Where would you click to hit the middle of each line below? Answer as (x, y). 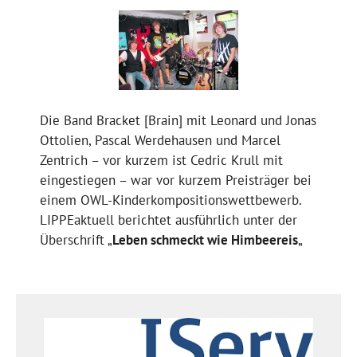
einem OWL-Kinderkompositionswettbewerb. (171, 200)
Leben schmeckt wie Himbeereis (205, 239)
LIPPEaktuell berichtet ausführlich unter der (169, 220)
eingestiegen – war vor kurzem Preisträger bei (176, 180)
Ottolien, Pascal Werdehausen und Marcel (160, 140)
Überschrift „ (76, 239)
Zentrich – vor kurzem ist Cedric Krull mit (161, 160)
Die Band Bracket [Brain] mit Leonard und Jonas (178, 120)
